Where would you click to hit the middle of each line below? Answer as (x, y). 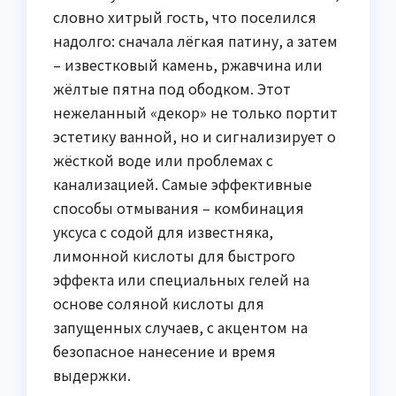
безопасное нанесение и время (164, 350)
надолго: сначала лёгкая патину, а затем (195, 40)
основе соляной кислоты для (159, 303)
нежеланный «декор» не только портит (195, 112)
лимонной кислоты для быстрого (174, 255)
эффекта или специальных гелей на (181, 279)
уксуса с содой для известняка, (163, 231)
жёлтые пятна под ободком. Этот (172, 88)
